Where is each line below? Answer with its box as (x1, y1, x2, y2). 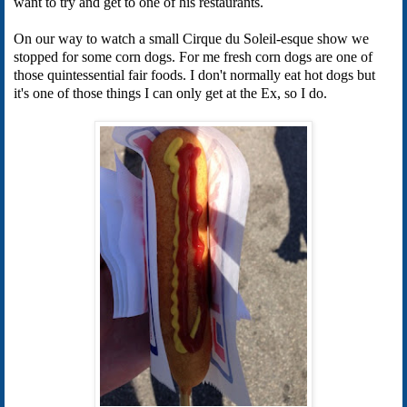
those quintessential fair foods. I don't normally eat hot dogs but (14, 66, 375, 83)
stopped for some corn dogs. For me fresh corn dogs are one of (14, 48, 372, 65)
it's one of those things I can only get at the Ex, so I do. (14, 84, 327, 101)
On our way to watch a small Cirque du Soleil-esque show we (14, 30, 369, 46)
